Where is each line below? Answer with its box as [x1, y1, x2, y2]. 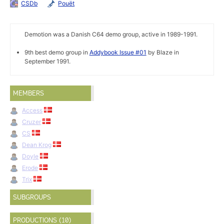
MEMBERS [13, 89, 44, 98]
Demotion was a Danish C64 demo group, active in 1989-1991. [24, 30, 197, 38]
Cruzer [22, 117, 41, 125]
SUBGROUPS [13, 192, 51, 201]
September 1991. [24, 57, 70, 65]
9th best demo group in [24, 48, 89, 56]
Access [22, 106, 43, 114]
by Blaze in [146, 48, 179, 56]
